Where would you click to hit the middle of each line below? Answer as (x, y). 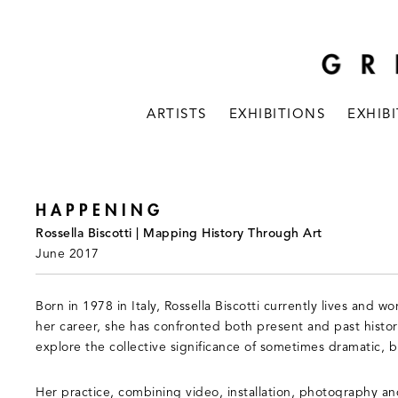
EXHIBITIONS (277, 115)
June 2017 (68, 255)
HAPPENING (99, 211)
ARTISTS (177, 115)
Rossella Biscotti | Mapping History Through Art (179, 234)
